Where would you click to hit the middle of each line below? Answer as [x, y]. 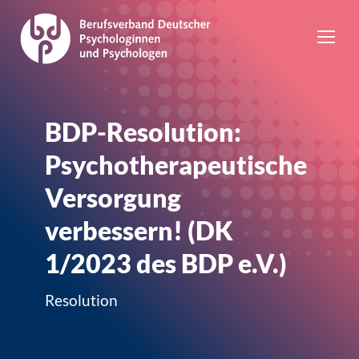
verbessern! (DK [139, 230]
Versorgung [113, 198]
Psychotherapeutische [176, 165]
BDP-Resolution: [143, 132]
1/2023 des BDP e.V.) [166, 263]
